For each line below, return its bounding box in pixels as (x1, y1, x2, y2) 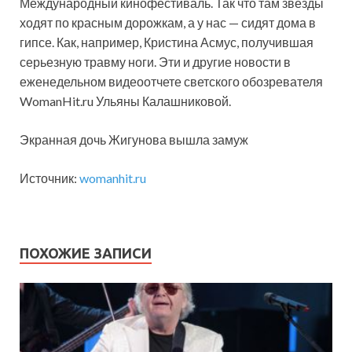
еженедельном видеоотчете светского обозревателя (20, 73, 323, 89)
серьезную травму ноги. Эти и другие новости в (20, 53, 291, 69)
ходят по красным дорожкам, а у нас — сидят (20, 14, 277, 30)
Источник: (20, 170, 79, 185)
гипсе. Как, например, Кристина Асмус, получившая (20, 34, 313, 49)
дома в (277, 14, 316, 30)
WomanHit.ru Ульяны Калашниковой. (20, 93, 231, 108)
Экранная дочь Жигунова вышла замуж (20, 131, 248, 147)
